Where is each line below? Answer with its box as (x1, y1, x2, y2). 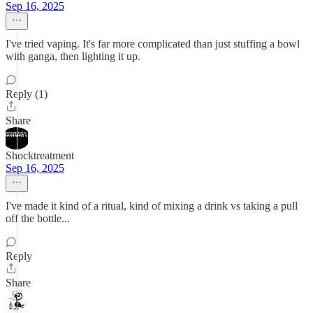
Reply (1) (6, 88, 48, 100)
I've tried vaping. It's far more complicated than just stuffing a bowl (6, 38, 300, 50)
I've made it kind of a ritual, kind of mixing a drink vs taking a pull (6, 200, 298, 212)
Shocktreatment (6, 150, 74, 161)
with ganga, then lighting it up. (6, 50, 140, 62)
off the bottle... (6, 212, 70, 224)
